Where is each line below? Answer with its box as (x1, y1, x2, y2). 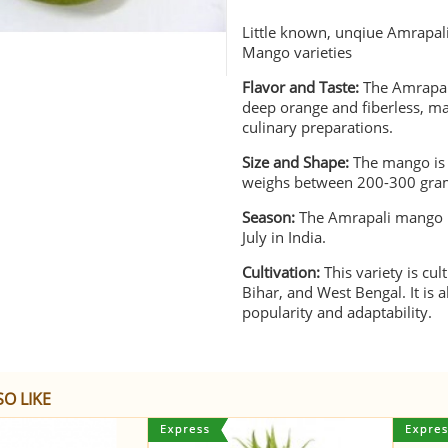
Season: (242, 207, 300, 227)
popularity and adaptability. (242, 302, 433, 322)
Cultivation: (242, 262, 325, 282)
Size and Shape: (242, 152, 350, 172)
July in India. (242, 227, 327, 247)
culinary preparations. (242, 117, 394, 137)
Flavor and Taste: (242, 77, 360, 97)
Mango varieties (242, 42, 353, 62)
